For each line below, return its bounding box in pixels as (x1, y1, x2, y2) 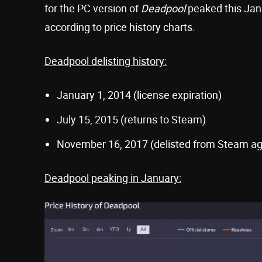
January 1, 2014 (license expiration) (57, 87, 222, 102)
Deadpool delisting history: (44, 53, 167, 68)
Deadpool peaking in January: (44, 170, 181, 185)
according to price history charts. (44, 19, 195, 34)
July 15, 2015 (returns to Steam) (57, 112, 206, 126)
